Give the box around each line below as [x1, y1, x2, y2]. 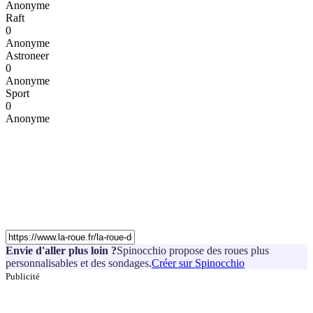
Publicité [6, 271, 40, 282]
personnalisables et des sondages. [6, 257, 152, 270]
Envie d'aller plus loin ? [6, 245, 117, 257]
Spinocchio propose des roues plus [117, 245, 269, 257]
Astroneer [6, 50, 49, 62]
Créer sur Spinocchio [152, 257, 245, 270]
